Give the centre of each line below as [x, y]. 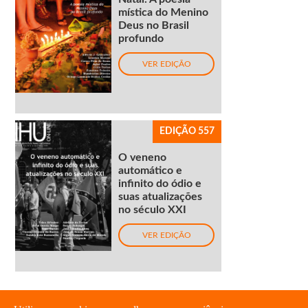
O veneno [143, 158]
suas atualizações [161, 197]
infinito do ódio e [160, 184]
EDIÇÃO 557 [187, 132]
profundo [141, 39]
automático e [151, 171]
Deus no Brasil [154, 26]
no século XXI [153, 210]
